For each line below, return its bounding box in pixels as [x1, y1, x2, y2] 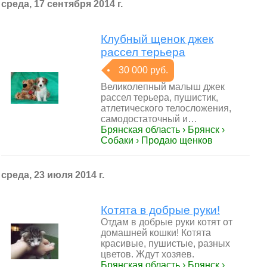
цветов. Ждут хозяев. [101, 249, 194, 259]
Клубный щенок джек [101, 33, 213, 45]
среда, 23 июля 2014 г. [1, 170, 104, 180]
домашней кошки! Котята [101, 228, 211, 238]
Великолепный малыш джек [101, 82, 225, 92]
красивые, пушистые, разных [101, 238, 230, 249]
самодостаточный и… [101, 114, 197, 124]
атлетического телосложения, [101, 103, 231, 113]
